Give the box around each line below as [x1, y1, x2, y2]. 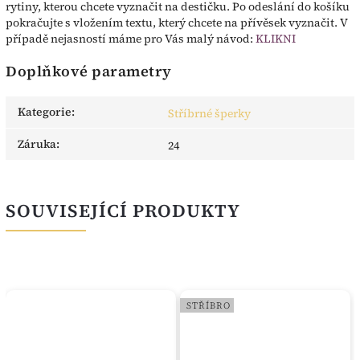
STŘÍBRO [186, 299, 231, 313]
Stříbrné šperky [168, 105, 251, 122]
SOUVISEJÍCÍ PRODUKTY [6, 198, 240, 224]
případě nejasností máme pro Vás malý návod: [6, 31, 256, 47]
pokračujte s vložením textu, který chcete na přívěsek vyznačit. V [6, 14, 347, 31]
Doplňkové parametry [6, 61, 172, 82]
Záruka [18, 136, 56, 153]
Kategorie [18, 104, 72, 121]
